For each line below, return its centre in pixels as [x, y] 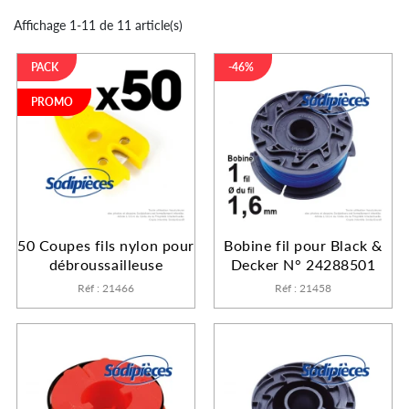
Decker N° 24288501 [303, 264]
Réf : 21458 [303, 288]
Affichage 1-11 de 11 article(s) [98, 24]
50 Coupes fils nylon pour [106, 245]
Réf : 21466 [106, 288]
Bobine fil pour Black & [303, 245]
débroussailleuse [106, 264]
